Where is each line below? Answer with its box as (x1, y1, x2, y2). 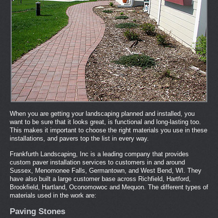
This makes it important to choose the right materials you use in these (10, 127, 207, 134)
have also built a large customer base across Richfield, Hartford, (10, 175, 191, 182)
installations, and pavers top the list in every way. (10, 135, 149, 142)
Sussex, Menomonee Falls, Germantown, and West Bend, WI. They (10, 167, 201, 174)
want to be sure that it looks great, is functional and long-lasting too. (10, 118, 201, 126)
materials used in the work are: (10, 192, 96, 199)
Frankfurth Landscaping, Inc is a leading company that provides (10, 150, 189, 158)
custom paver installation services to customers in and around (10, 159, 185, 166)
